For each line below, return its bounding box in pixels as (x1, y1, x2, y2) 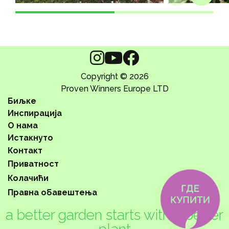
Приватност (8, 158, 59, 169)
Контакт (8, 145, 42, 155)
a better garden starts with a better (6, 206, 223, 223)
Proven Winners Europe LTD (60, 83, 169, 94)
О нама (8, 120, 38, 130)
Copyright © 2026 (80, 71, 149, 81)
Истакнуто (8, 132, 53, 143)
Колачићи (8, 173, 49, 183)
